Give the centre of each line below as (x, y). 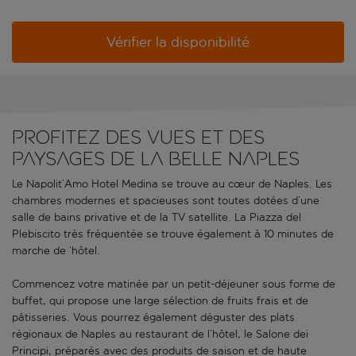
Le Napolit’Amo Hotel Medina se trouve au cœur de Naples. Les (172, 184)
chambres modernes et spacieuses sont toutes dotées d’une (166, 201)
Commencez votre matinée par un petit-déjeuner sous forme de (174, 284)
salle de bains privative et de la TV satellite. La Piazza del (157, 218)
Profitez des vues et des (138, 137)
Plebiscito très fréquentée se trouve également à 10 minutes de (173, 234)
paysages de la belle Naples (156, 159)
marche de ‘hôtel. (56, 251)
